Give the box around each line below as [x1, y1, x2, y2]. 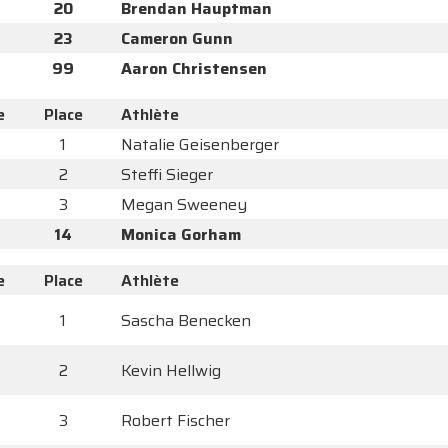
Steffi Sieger [121, 162, 213, 188]
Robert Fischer [121, 408, 230, 434]
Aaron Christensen [121, 56, 267, 82]
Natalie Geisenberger [121, 132, 279, 158]
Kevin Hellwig [121, 358, 221, 384]
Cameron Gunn [121, 26, 233, 52]
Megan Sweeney [121, 192, 247, 218]
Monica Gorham [121, 222, 241, 248]
